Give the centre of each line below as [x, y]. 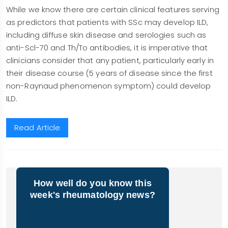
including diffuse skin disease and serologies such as [106, 35]
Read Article [37, 128]
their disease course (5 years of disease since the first [109, 73]
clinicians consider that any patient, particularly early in [110, 61]
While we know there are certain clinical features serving [113, 10]
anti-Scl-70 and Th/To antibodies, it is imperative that [107, 48]
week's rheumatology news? [93, 195]
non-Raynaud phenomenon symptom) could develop [109, 86]
